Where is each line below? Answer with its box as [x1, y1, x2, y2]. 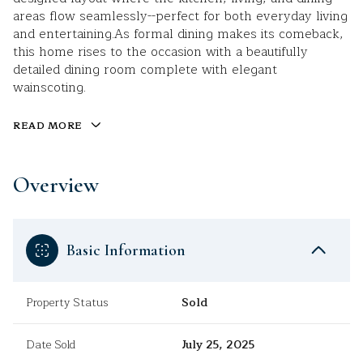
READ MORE [13, 117, 83, 134]
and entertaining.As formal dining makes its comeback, [13, 23, 344, 45]
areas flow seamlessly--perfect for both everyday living [13, 6, 348, 27]
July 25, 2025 [181, 335, 254, 355]
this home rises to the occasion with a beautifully [13, 41, 308, 62]
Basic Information [66, 241, 186, 261]
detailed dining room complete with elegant [13, 59, 277, 80]
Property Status [26, 293, 109, 313]
